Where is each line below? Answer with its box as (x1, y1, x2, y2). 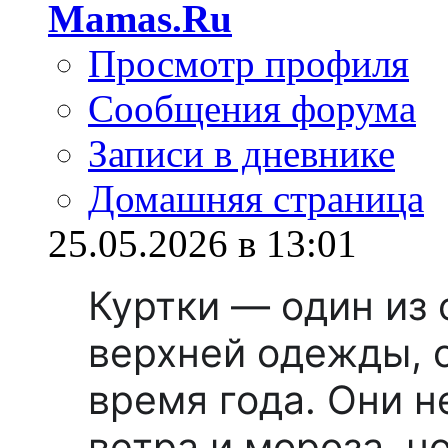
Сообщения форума (88, 86, 416, 130)
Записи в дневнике (88, 131, 395, 175)
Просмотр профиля (88, 41, 409, 85)
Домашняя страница (88, 176, 424, 220)
